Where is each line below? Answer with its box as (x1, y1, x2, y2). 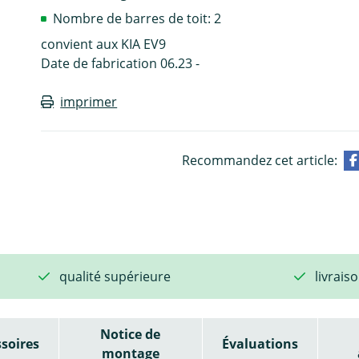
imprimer (60, 92, 118, 111)
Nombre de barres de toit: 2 (53, 9, 222, 27)
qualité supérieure (59, 267, 171, 285)
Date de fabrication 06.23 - (41, 54, 200, 72)
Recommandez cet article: (181, 151, 337, 169)
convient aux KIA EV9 (41, 34, 167, 53)
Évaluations (221, 334, 298, 353)
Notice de (100, 325, 161, 343)
